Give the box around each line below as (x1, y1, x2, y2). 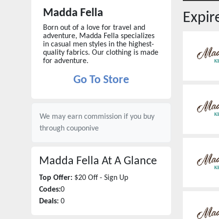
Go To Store (73, 74, 129, 86)
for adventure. (43, 57, 88, 65)
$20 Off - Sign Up (74, 174, 128, 182)
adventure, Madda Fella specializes (43, 32, 154, 40)
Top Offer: (39, 174, 72, 182)
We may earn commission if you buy (40, 113, 154, 121)
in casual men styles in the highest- (43, 41, 154, 48)
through (40, 125, 66, 132)
